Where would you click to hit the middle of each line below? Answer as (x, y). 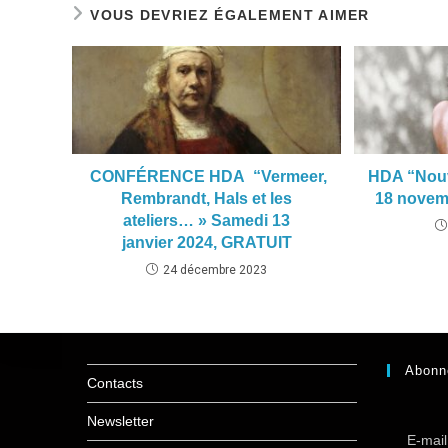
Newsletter (120, 421)
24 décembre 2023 (215, 269)
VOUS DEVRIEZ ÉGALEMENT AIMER (230, 14)
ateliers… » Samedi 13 (207, 220)
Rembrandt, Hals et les (207, 198)
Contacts (115, 383)
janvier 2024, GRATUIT (206, 242)
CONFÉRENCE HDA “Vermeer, (207, 176)
